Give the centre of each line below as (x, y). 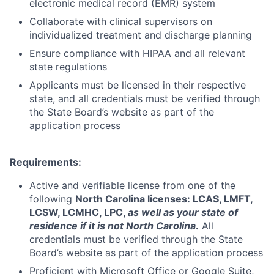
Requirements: (46, 162)
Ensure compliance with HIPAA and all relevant (137, 53)
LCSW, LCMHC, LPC (76, 212)
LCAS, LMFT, (223, 198)
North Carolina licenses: (134, 198)
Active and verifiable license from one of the (132, 185)
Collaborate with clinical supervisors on (121, 21)
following (52, 198)
